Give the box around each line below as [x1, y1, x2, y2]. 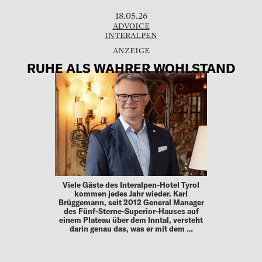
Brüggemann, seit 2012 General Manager [58, 198, 204, 208]
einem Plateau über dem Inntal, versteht [59, 215, 203, 225]
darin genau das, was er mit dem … [69, 224, 193, 234]
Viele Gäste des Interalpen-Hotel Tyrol [63, 180, 199, 190]
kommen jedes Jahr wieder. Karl [74, 189, 188, 199]
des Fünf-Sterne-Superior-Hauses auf [63, 206, 199, 216]
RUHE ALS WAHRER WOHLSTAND [27, 60, 235, 76]
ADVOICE [112, 20, 150, 31]
